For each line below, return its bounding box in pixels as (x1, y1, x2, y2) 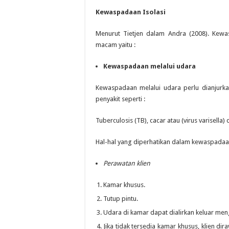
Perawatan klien (103, 159, 150, 167)
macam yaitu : (96, 41, 135, 49)
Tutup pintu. (103, 195, 138, 202)
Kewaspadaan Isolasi (96, 8, 166, 16)
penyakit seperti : (96, 95, 145, 103)
